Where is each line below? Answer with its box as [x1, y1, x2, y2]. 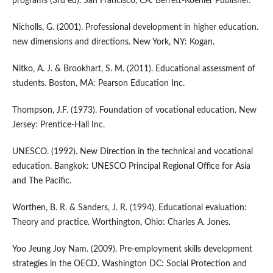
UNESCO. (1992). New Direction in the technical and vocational [12, 147, 253, 157]
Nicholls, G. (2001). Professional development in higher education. [12, 23, 258, 32]
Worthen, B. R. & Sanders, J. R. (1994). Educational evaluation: [12, 204, 247, 213]
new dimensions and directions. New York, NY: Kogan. [12, 38, 214, 47]
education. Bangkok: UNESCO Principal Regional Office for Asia [12, 162, 250, 171]
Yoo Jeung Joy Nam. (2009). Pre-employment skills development [12, 245, 252, 254]
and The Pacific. [12, 177, 71, 186]
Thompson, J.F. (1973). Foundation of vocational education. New [12, 106, 257, 115]
